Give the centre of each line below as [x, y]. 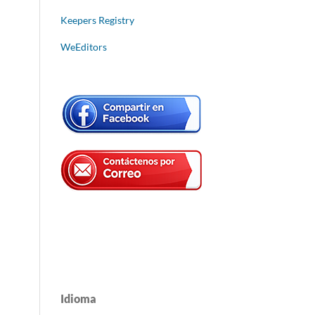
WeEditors [84, 47]
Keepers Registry [97, 20]
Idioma [78, 299]
